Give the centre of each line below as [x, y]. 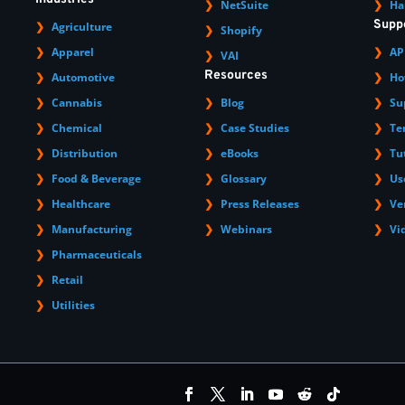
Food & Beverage [97, 178]
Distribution [85, 153]
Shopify [242, 30]
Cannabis [77, 102]
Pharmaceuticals [97, 254]
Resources [236, 75]
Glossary [244, 178]
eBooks [240, 153]
